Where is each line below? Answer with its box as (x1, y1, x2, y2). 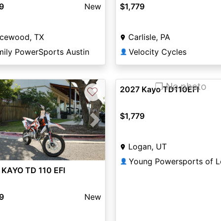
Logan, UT (128, 142, 167, 151)
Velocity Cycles (128, 47, 186, 57)
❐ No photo (155, 80, 207, 92)
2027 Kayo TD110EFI (119, 84, 199, 94)
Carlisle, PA (128, 32, 170, 42)
